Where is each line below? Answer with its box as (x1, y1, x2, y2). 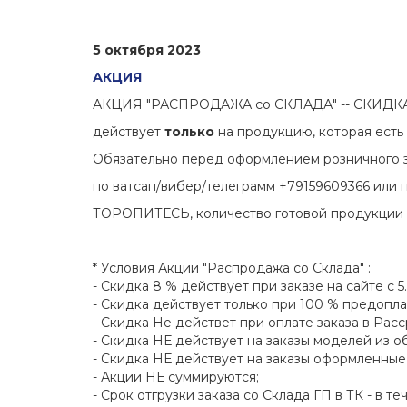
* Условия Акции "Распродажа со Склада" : (93, 260, 371, 277)
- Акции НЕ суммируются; (93, 369, 259, 386)
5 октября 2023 (93, 42, 201, 59)
